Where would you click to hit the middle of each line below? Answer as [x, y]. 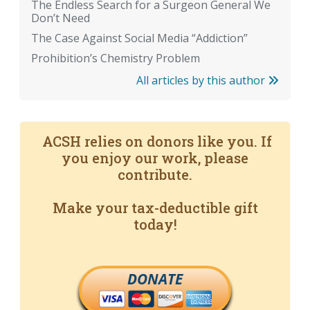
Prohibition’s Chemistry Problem [116, 58]
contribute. [155, 175]
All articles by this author [202, 81]
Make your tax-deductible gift [155, 208]
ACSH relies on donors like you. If [155, 142]
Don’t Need [61, 18]
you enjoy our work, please [155, 158]
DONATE [155, 279]
